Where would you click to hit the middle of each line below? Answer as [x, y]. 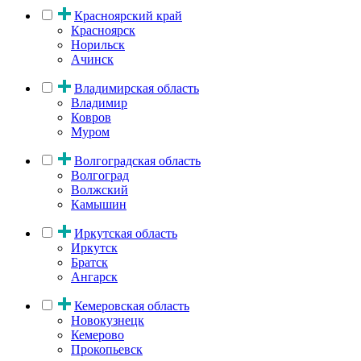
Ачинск [92, 59]
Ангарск [94, 276]
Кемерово [98, 334]
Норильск [98, 44]
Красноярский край [128, 15]
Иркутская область [126, 233]
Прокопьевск [107, 349]
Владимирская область [137, 88]
